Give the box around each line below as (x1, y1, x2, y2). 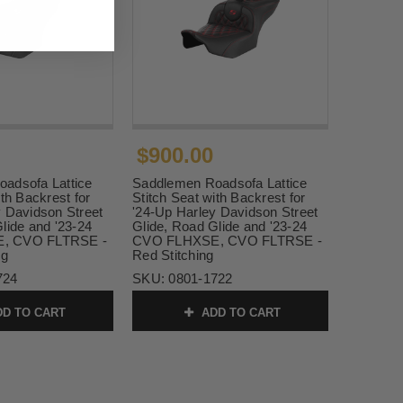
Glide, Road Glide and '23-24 (132, 219, 307, 235)
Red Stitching (132, 247, 214, 264)
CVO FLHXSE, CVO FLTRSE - (132, 233, 322, 249)
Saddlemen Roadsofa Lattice (132, 175, 308, 192)
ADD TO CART (198, 306, 281, 320)
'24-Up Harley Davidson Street (132, 204, 318, 220)
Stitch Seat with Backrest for (132, 190, 306, 206)
